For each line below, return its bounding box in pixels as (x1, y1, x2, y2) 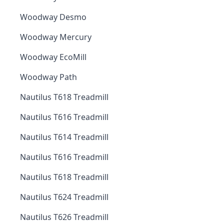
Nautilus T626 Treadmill (20, 211, 108, 222)
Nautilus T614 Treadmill (20, 131, 108, 142)
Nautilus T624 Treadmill (20, 191, 108, 202)
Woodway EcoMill (20, 51, 86, 62)
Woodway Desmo (20, 11, 86, 22)
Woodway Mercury (20, 31, 91, 42)
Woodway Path (20, 71, 77, 82)
